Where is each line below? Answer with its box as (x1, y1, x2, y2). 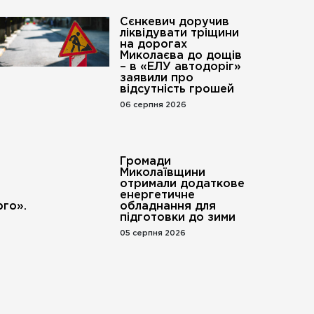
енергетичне (119, 190, 195, 200)
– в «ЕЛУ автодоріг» (119, 62, 241, 72)
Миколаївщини (119, 168, 205, 178)
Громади (119, 156, 171, 167)
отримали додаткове (119, 179, 245, 189)
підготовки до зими (119, 212, 235, 223)
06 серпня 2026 (119, 102, 186, 109)
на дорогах (119, 39, 187, 50)
